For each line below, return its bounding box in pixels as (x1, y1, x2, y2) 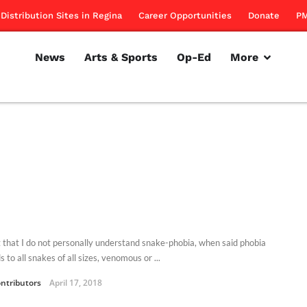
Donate (248, 10, 280, 21)
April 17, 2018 (49, 276, 102, 288)
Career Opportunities (138, 10, 232, 21)
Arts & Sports (84, 51, 158, 64)
